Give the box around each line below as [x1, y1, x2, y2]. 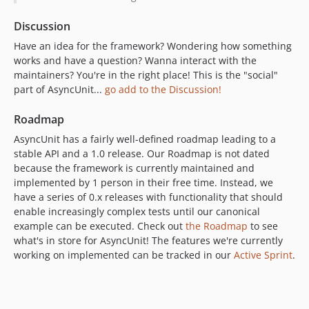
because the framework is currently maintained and [14, 161, 255, 175]
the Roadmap [186, 219, 248, 232]
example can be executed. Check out [14, 219, 186, 232]
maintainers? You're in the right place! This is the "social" [14, 68, 278, 81]
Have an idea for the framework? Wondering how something [14, 39, 292, 52]
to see [248, 219, 278, 232]
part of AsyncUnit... [14, 82, 105, 96]
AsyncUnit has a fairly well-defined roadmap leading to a [14, 132, 276, 146]
